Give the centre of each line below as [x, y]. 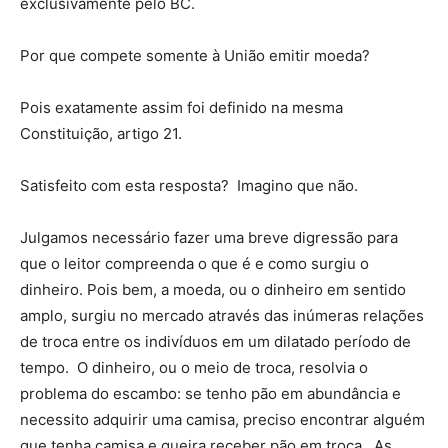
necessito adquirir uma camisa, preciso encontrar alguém [222, 419]
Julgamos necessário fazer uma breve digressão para [209, 237]
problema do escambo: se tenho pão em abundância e [210, 393]
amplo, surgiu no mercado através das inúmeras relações [222, 315]
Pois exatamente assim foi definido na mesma [181, 107]
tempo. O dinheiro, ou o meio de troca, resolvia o [194, 367]
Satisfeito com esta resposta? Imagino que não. [189, 185]
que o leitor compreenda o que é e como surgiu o [194, 263]
